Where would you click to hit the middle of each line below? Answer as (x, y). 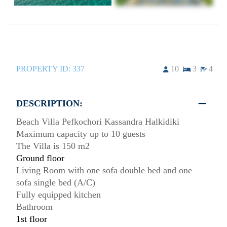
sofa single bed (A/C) (56, 183)
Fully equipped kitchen (59, 195)
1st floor (32, 219)
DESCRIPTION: (49, 104)
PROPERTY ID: (44, 69)
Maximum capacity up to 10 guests (81, 134)
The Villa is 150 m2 (53, 146)
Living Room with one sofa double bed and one (104, 171)
